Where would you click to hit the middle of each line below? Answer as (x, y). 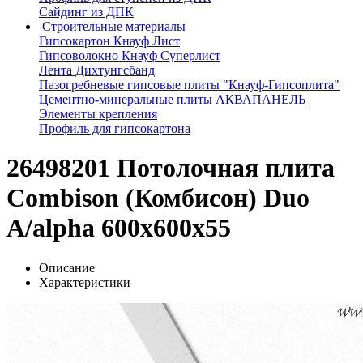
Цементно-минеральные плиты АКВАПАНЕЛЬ (172, 99)
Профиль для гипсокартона (115, 128)
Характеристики (85, 282)
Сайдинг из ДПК (86, 12)
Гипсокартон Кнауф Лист (109, 41)
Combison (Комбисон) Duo (158, 198)
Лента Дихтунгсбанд (97, 70)
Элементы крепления (98, 114)
